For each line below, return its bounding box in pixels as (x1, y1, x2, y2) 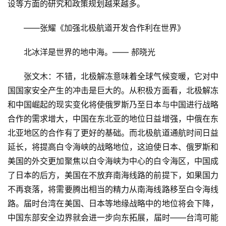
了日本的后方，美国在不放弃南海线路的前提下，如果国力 (8, 170, 218, 181)
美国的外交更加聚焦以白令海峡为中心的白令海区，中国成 (8, 156, 218, 166)
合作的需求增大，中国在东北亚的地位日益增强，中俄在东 (8, 114, 218, 124)
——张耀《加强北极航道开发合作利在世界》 (8, 23, 185, 33)
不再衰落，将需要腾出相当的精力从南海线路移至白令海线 (8, 184, 218, 195)
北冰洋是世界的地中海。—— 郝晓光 (8, 47, 155, 58)
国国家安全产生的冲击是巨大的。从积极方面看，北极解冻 (8, 85, 218, 96)
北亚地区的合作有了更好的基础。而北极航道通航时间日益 (8, 128, 218, 138)
